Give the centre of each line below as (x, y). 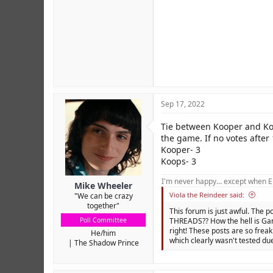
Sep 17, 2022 (183, 104)
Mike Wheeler (103, 185)
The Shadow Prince (106, 243)
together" (103, 205)
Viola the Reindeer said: (207, 194)
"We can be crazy (103, 196)
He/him (103, 233)
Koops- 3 (179, 161)
